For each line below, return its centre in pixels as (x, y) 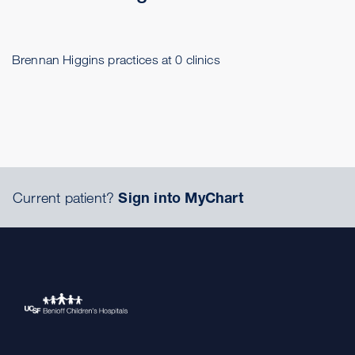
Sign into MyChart (181, 197)
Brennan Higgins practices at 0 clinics (116, 59)
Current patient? (66, 197)
